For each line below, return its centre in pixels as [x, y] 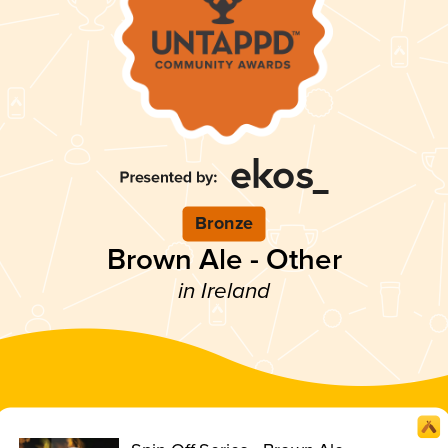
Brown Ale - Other [224, 260]
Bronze [224, 224]
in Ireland [224, 292]
